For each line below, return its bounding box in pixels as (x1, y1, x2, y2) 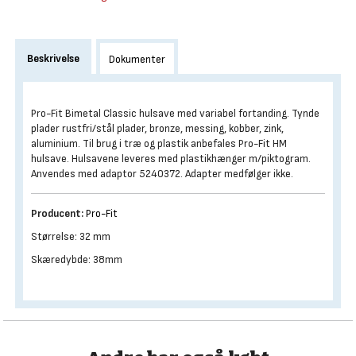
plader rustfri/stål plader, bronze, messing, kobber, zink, (31, 122, 284, 135)
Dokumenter (109, 52, 165, 66)
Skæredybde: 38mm (31, 253, 122, 266)
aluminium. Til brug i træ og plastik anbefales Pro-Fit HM (31, 137, 287, 150)
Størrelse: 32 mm (31, 230, 110, 243)
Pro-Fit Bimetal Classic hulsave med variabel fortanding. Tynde (31, 106, 319, 120)
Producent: (31, 207, 83, 220)
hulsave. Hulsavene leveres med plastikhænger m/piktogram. (31, 152, 311, 165)
